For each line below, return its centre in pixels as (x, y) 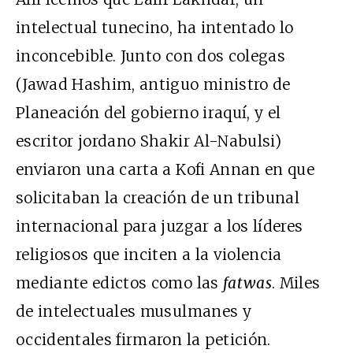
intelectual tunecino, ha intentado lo (155, 27)
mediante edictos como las (119, 282)
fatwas (247, 282)
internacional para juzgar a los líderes (160, 226)
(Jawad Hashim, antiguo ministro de (153, 84)
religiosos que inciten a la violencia (149, 254)
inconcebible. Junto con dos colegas (150, 56)
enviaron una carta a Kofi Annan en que (165, 169)
